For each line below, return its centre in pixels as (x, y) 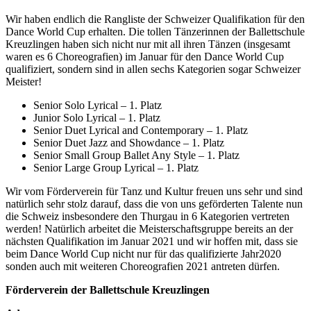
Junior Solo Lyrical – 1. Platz (97, 118)
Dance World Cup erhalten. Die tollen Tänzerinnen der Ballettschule (155, 32)
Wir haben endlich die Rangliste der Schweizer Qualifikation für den (155, 19)
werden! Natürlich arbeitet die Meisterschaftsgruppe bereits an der (149, 229)
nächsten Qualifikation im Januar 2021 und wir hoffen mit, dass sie (152, 242)
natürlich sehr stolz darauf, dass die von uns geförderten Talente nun (154, 204)
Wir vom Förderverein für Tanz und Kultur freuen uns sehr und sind (154, 192)
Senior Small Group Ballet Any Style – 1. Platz (136, 155)
